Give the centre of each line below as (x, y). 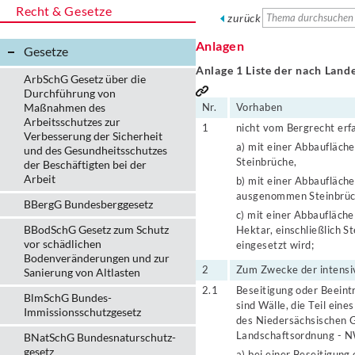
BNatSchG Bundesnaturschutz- (100, 337)
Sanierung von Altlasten (82, 272)
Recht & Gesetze (64, 11)
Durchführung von (70, 93)
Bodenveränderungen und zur (97, 258)
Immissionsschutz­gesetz (82, 312)
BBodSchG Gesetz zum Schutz (96, 229)
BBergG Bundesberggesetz (88, 204)
